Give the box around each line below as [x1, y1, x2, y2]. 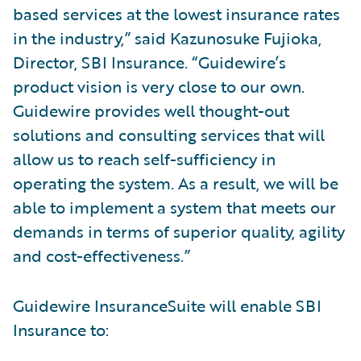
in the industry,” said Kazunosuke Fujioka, [13, 26, 322, 50]
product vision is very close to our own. [13, 74, 305, 98]
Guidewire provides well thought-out [13, 98, 289, 122]
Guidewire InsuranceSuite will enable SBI [13, 293, 322, 317]
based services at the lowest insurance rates [13, 2, 340, 26]
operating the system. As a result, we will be [13, 171, 338, 195]
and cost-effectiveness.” [13, 243, 190, 268]
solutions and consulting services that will [13, 122, 325, 147]
